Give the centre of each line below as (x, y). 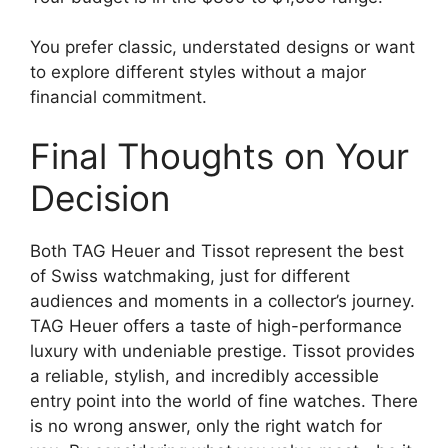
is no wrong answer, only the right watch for (206, 426)
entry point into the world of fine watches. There (224, 401)
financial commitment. (118, 96)
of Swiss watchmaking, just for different (190, 276)
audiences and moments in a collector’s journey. (222, 301)
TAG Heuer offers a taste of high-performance (216, 326)
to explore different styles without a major (198, 71)
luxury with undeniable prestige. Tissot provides (222, 351)
